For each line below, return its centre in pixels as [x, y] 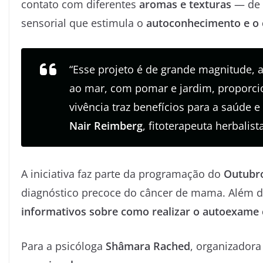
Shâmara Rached [148, 246]
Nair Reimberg [106, 125]
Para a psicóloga [63, 246]
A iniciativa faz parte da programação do [122, 173]
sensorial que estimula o [84, 23]
